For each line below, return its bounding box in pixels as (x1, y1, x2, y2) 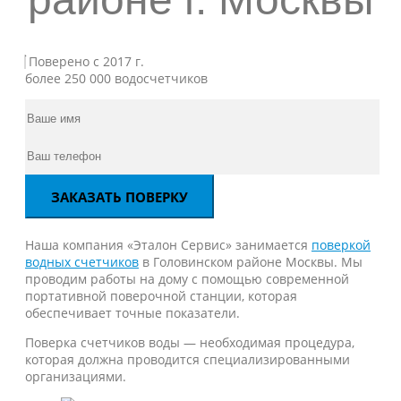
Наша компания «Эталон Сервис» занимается (25, 236, 311, 253)
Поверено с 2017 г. (25, 53, 144, 70)
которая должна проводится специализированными (25, 351, 350, 368)
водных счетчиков (25, 253, 139, 270)
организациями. (25, 368, 126, 385)
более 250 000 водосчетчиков (25, 70, 208, 87)
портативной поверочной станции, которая (25, 287, 297, 304)
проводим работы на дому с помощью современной (25, 270, 349, 287)
